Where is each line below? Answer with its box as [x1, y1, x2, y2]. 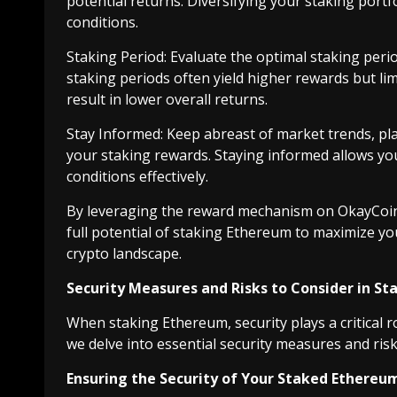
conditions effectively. [66, 167, 208, 187]
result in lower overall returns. [66, 90, 268, 110]
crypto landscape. [66, 244, 182, 264]
